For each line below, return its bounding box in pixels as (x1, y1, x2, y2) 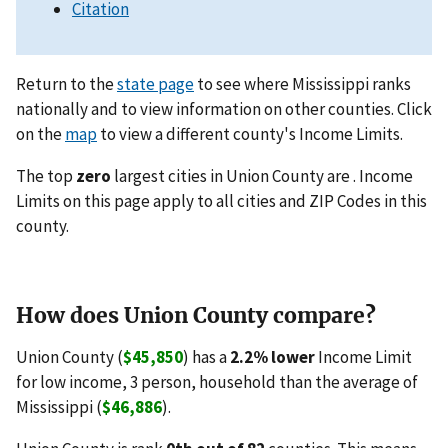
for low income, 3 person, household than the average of (16, 371, 418, 394)
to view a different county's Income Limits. (97, 123, 403, 146)
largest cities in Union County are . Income (111, 165, 413, 188)
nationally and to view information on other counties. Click (16, 98, 432, 121)
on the (16, 123, 65, 146)
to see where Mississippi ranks (194, 73, 411, 96)
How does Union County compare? (16, 302, 376, 330)
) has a (183, 346, 230, 369)
